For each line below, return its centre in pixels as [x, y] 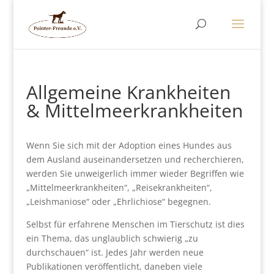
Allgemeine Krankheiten [128, 92]
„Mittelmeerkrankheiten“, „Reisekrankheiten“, [119, 187]
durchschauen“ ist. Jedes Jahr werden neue [115, 252]
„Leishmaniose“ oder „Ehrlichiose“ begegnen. [118, 202]
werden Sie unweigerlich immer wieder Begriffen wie [135, 173]
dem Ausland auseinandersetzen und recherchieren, [135, 159]
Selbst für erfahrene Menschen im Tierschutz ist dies [135, 224]
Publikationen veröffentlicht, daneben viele [114, 266]
